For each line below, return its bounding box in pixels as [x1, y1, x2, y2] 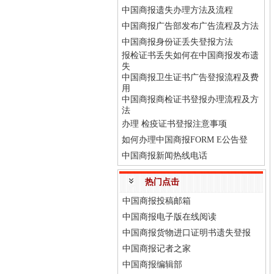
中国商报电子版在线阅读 [122, 212, 217, 221]
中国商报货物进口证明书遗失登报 [122, 228, 251, 237]
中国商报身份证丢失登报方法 [122, 37, 233, 46]
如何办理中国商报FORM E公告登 [122, 135, 248, 144]
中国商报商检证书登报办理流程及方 [122, 95, 259, 104]
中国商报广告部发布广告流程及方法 [122, 21, 259, 31]
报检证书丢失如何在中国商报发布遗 [122, 51, 259, 60]
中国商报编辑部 [122, 260, 182, 269]
